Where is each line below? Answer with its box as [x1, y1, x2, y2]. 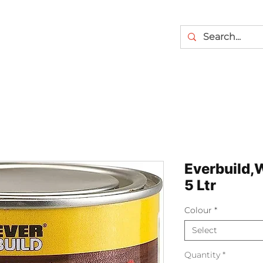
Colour [184, 205, 212, 215]
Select [192, 225, 217, 235]
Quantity [184, 249, 220, 260]
